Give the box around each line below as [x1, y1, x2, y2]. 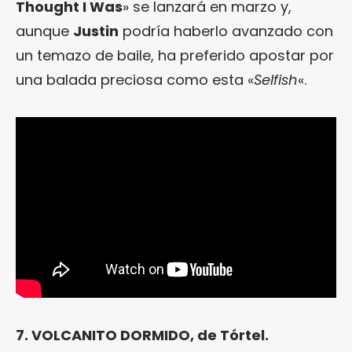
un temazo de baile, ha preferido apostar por [16, 46, 334, 66]
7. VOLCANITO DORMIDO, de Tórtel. [16, 324, 269, 345]
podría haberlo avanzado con [119, 21, 333, 42]
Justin [73, 21, 119, 42]
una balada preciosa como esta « [16, 70, 254, 90]
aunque [16, 21, 73, 42]
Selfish [254, 70, 298, 90]
